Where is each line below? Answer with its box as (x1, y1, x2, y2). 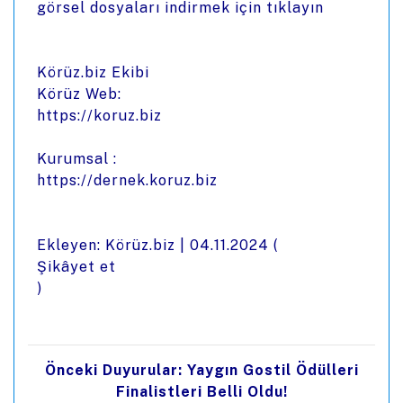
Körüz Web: (37, 85, 121, 103)
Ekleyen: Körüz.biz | (37, 237, 190, 254)
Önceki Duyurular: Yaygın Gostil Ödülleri (44, 362, 359, 379)
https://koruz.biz (37, 107, 162, 124)
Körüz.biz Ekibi (37, 64, 149, 81)
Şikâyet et (37, 258, 116, 275)
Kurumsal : (37, 150, 117, 167)
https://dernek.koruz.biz (37, 172, 218, 189)
